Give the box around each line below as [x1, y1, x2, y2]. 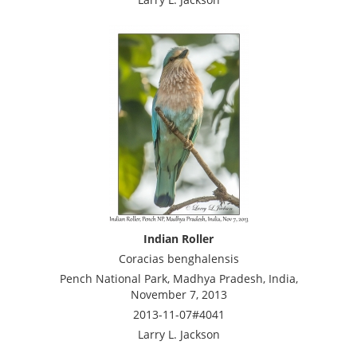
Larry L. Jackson [137, 327, 220, 342]
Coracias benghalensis [118, 251, 239, 266]
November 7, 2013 [130, 287, 227, 302]
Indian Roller [143, 231, 214, 246]
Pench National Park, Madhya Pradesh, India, [59, 271, 298, 286]
